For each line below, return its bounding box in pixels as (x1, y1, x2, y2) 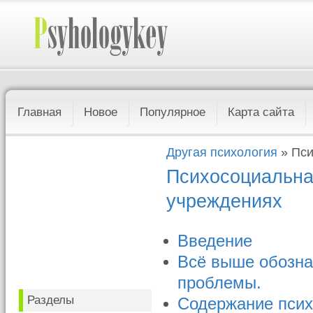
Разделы (27, 293, 75, 307)
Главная (17, 105, 62, 119)
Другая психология (166, 145, 278, 159)
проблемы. (177, 274, 262, 292)
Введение (177, 232, 253, 250)
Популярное (140, 105, 206, 119)
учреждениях (166, 190, 283, 212)
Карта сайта (228, 105, 295, 119)
